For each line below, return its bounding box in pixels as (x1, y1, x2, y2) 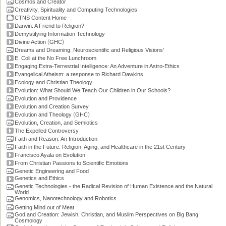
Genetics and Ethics (15, 175, 64, 181)
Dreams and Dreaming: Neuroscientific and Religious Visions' (15, 47, 164, 53)
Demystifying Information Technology (15, 31, 105, 37)
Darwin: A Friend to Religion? (15, 23, 84, 29)
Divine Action (15, 39, 46, 45)
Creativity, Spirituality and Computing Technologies (15, 7, 137, 13)
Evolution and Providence (15, 95, 77, 101)
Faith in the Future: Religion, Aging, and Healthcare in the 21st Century (15, 144, 186, 150)
